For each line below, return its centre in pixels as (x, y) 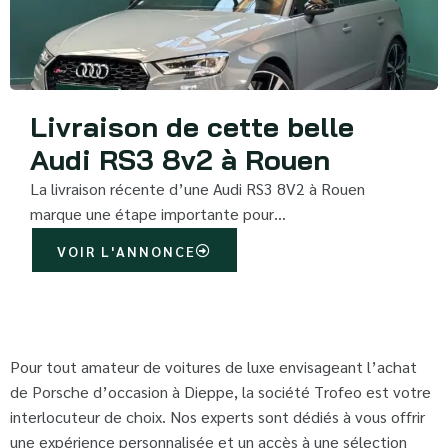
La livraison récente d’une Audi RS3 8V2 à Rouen (197, 189)
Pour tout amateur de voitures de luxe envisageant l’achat (213, 367)
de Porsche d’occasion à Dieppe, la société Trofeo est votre (220, 392)
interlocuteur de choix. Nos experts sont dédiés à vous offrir (217, 417)
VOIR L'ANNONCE (126, 251)
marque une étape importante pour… (158, 214)
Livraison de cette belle (192, 127)
